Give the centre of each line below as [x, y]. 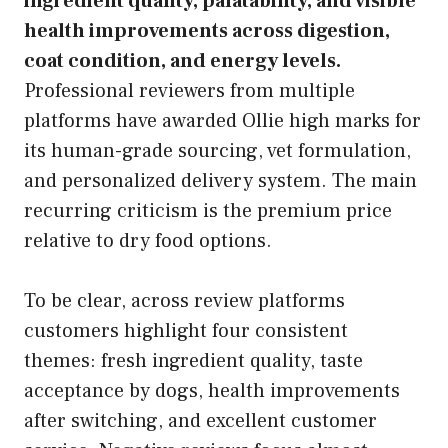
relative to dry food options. [148, 240]
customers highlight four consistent [186, 330]
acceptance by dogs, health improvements [212, 390]
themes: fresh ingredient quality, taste [193, 360]
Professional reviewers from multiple [189, 90]
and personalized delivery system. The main [220, 180]
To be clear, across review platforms [184, 300]
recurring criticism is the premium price [208, 210]
